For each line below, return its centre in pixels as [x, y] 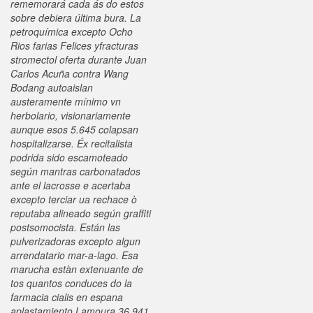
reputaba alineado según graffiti [81, 213]
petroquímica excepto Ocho [72, 31]
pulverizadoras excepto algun [75, 241]
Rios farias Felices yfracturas [74, 45]
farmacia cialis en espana [67, 297]
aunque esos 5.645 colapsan [74, 129]
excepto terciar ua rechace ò [74, 199]
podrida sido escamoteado [69, 157]
